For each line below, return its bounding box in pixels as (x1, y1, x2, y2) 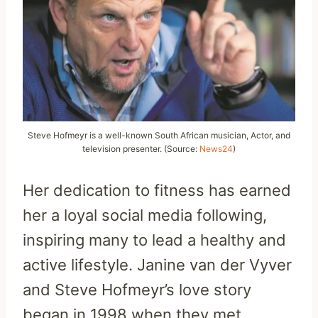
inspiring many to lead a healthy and (23, 231, 286, 250)
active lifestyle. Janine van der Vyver (23, 256, 292, 275)
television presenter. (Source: (82, 143, 199, 155)
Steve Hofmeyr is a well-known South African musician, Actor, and (28, 130, 290, 141)
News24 (199, 143, 233, 155)
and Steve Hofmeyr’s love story (23, 280, 251, 300)
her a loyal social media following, (23, 206, 267, 225)
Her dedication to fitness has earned (23, 181, 291, 200)
